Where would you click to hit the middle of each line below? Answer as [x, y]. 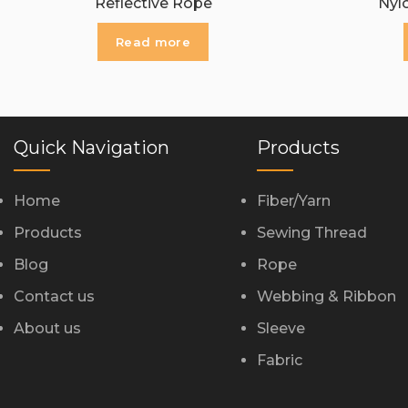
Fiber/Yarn [293, 201]
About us [47, 329]
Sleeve [280, 329]
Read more [153, 41]
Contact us [54, 297]
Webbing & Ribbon [326, 297]
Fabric [279, 361]
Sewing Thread [311, 233]
